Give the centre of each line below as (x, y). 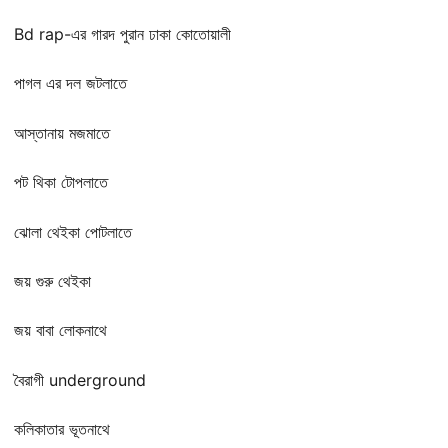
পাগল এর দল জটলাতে (70, 83)
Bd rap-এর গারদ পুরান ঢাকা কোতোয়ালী (122, 33)
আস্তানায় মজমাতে (62, 132)
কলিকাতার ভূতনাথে (62, 429)
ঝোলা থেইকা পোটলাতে (73, 231)
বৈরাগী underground (80, 379)
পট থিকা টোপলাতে (61, 182)
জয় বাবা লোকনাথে (60, 330)
